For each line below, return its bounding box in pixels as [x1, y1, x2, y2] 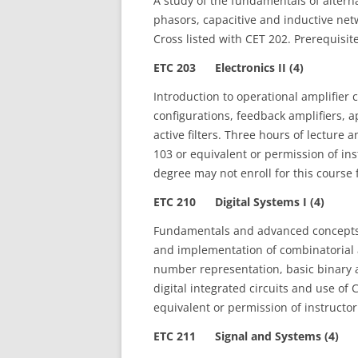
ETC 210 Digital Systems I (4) [153, 194, 324, 209]
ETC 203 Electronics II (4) [153, 60, 304, 75]
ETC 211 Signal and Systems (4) [153, 328, 339, 344]
